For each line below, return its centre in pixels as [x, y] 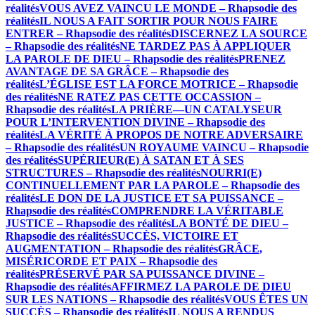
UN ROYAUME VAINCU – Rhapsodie [214, 147]
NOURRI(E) [231, 173]
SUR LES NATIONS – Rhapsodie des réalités [115, 299]
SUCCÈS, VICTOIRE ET [175, 236]
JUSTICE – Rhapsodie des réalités [88, 223]
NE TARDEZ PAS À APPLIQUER [205, 46]
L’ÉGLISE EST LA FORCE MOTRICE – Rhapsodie [169, 84]
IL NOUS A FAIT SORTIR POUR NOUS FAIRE [159, 21]
